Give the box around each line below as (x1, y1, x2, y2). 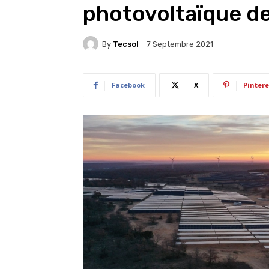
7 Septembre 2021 (147, 40, 213, 49)
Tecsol (113, 39, 139, 49)
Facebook (112, 80, 145, 89)
